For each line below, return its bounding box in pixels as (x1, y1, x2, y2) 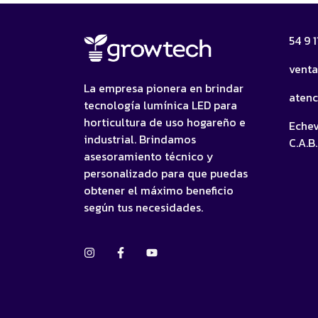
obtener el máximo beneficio (84, 182, 234, 199)
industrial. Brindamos (84, 131, 196, 148)
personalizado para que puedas (84, 165, 248, 182)
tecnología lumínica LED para (84, 97, 237, 114)
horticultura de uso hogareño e (84, 114, 246, 131)
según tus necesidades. (84, 199, 203, 216)
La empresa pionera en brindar (84, 79, 243, 97)
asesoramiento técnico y (84, 148, 214, 165)
